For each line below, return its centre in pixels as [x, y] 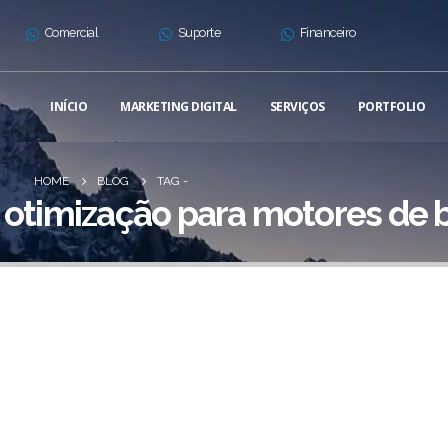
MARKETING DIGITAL [178, 106]
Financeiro [327, 32]
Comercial [71, 32]
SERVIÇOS [297, 106]
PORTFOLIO [391, 106]
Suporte [198, 32]
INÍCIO [68, 106]
